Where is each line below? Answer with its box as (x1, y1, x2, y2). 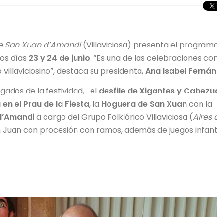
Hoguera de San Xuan (101, 98, 187, 110)
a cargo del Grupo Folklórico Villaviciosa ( (34, 111, 193, 123)
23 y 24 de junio (29, 52, 90, 64)
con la (187, 98, 212, 110)
